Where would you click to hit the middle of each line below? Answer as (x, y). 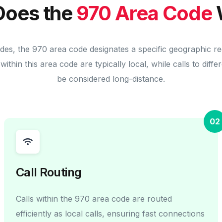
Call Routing (49, 172)
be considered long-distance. (111, 79)
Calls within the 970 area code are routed (94, 198)
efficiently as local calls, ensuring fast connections (110, 213)
